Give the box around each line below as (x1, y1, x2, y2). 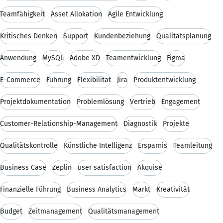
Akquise (137, 163, 162, 172)
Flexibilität (77, 75, 111, 84)
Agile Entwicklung (108, 9, 163, 18)
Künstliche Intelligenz (64, 141, 132, 150)
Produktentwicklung (133, 75, 196, 84)
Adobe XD (70, 53, 100, 62)
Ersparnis (138, 141, 167, 150)
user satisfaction (78, 163, 131, 172)
